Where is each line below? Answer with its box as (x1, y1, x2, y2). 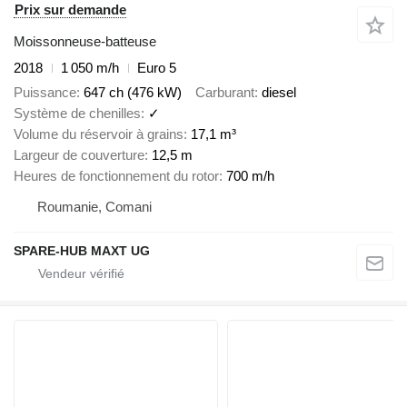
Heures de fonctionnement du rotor (14, 167, 219, 184)
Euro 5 (137, 60, 176, 76)
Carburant (195, 84, 254, 100)
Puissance (14, 84, 76, 100)
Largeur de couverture (14, 146, 144, 163)
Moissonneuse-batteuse (14, 34, 156, 50)
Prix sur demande (15, 2, 126, 18)
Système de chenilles (14, 104, 141, 121)
